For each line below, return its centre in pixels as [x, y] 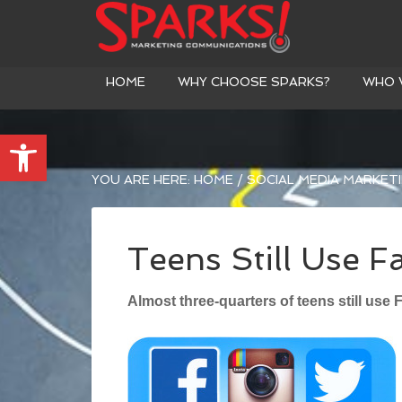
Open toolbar [52, 143]
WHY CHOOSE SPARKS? [254, 82]
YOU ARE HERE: [143, 180]
